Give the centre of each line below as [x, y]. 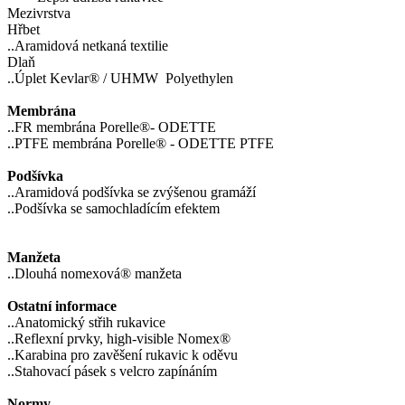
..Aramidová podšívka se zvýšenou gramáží [132, 193]
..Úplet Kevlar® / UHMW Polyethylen [120, 79]
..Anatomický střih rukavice [86, 323]
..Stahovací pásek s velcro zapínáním [114, 372]
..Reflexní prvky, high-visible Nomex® [119, 339]
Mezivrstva [39, 14]
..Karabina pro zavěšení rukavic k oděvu [122, 355]
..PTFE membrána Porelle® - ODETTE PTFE [141, 144]
